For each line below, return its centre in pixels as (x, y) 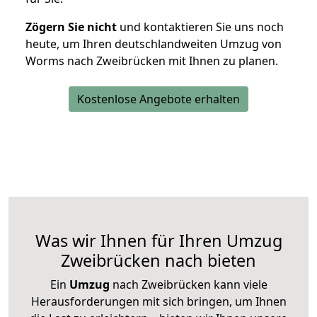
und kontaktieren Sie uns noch (200, 27)
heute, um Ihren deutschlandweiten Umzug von (154, 44)
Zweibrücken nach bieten (158, 261)
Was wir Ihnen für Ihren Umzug (158, 241)
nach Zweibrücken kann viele (188, 285)
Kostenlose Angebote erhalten (158, 99)
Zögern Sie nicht (71, 27)
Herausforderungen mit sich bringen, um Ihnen (158, 302)
